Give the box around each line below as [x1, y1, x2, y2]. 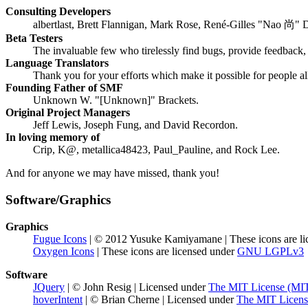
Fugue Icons [33, 232, 87, 245]
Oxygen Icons [33, 245, 94, 257]
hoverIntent [33, 293, 82, 305]
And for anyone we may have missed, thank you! [5, 167, 219, 179]
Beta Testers [5, 32, 63, 45]
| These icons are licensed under [94, 245, 237, 257]
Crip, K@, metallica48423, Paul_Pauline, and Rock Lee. [33, 144, 280, 156]
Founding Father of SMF [5, 82, 123, 94]
